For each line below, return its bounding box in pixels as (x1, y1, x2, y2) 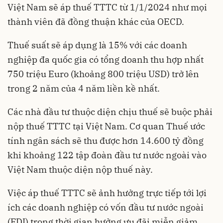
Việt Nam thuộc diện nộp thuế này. (7, 163, 153, 175)
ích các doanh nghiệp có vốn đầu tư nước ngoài (7, 201, 204, 213)
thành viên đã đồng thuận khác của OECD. (7, 15, 184, 27)
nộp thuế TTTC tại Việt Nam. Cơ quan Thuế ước (7, 120, 205, 132)
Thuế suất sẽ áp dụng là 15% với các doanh (7, 39, 187, 51)
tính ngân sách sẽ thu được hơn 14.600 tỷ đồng (7, 134, 204, 146)
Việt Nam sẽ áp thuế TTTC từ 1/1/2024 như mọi (7, 1, 207, 13)
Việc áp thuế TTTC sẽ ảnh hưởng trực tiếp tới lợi (7, 187, 207, 199)
